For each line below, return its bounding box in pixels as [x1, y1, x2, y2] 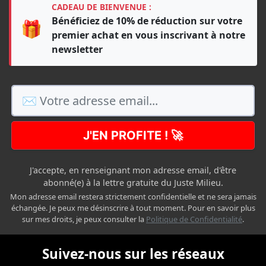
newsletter [52, 43, 103, 56]
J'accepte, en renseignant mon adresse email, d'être [30, 164, 236, 176]
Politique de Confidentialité [146, 214, 242, 225]
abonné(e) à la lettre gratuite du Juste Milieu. [43, 177, 223, 189]
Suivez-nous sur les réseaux [42, 245, 224, 264]
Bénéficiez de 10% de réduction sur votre [52, 14, 242, 28]
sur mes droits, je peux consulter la [22, 214, 146, 225]
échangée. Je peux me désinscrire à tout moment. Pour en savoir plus [11, 202, 255, 214]
